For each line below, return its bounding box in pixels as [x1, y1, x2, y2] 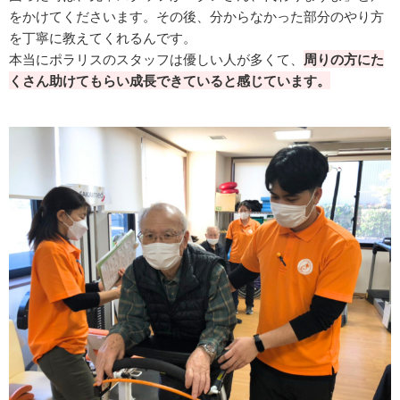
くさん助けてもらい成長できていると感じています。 [9, 71, 330, 90]
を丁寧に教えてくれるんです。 [9, 29, 196, 47]
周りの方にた [304, 50, 384, 69]
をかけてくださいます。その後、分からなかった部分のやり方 [9, 7, 384, 26]
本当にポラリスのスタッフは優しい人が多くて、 [9, 50, 304, 69]
